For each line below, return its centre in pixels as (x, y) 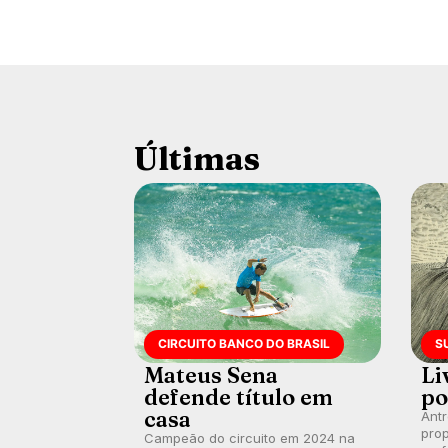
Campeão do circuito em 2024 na (250, 437)
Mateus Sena (211, 374)
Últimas (197, 158)
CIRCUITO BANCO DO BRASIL (244, 343)
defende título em (239, 396)
